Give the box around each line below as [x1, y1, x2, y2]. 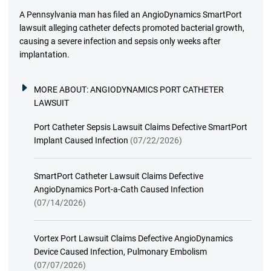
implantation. [19, 50, 70, 60]
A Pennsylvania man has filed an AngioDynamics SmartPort [19, 10, 242, 20]
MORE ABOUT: [33, 85, 90, 95]
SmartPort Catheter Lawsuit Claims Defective [33, 171, 203, 181]
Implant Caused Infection [33, 135, 128, 146]
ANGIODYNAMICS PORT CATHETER [90, 85, 224, 95]
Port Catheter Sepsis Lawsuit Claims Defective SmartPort [33, 122, 247, 132]
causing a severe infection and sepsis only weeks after [19, 36, 221, 47]
